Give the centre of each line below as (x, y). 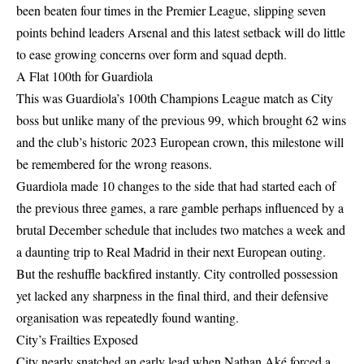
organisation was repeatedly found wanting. (128, 317)
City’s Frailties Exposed (77, 339)
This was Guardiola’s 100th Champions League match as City (175, 98)
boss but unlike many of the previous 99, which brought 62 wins (181, 120)
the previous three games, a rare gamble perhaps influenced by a (180, 208)
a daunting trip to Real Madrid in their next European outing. (171, 251)
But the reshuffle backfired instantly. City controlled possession (177, 273)
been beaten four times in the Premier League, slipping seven (171, 10)
